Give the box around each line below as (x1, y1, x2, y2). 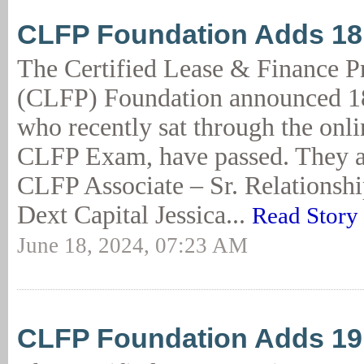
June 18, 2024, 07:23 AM (17, 233, 248, 258)
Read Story (252, 202, 358, 228)
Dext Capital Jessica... (17, 201, 252, 229)
